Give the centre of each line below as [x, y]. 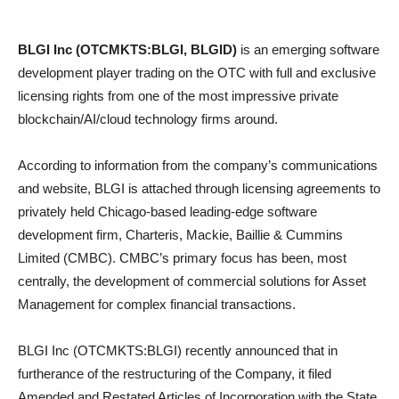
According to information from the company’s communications [198, 165]
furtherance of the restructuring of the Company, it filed [175, 374]
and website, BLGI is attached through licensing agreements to [199, 188]
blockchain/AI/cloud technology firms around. [148, 119]
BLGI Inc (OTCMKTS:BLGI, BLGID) [127, 49]
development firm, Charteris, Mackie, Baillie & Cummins [180, 235]
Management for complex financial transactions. [157, 304]
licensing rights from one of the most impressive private [178, 96]
